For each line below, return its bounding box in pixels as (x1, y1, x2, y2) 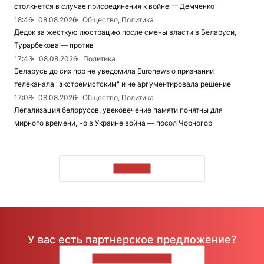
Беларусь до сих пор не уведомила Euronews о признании (14, 67, 214, 75)
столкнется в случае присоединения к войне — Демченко (14, 2, 214, 11)
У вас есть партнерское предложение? (28, 233, 236, 246)
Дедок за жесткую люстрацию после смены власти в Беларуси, (14, 28, 236, 37)
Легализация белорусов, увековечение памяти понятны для (14, 105, 223, 114)
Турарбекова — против (14, 41, 94, 49)
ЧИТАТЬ (113, 163, 151, 173)
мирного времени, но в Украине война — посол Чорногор (14, 118, 212, 127)
